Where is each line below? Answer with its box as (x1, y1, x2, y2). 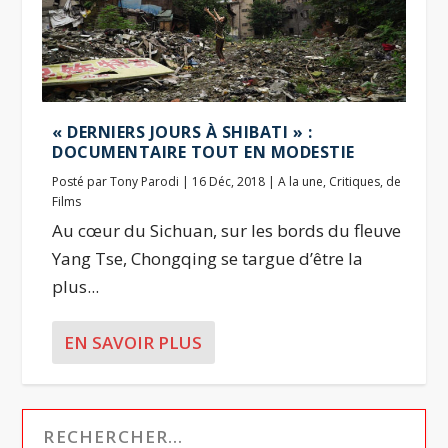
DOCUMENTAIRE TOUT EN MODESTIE (52, 140, 355, 163)
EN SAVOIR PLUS (64, 330, 203, 354)
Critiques (329, 172, 381, 190)
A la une (278, 172, 324, 190)
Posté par (52, 172, 111, 190)
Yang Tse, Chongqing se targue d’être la (52, 246, 364, 270)
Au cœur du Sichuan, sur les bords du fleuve (52, 218, 402, 242)
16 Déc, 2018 (192, 172, 266, 190)
